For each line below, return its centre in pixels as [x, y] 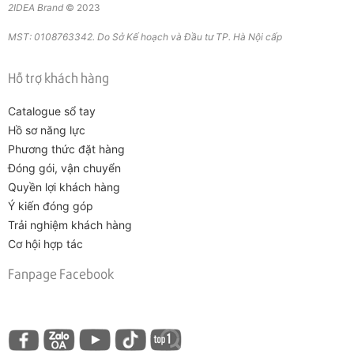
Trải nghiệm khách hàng [70, 225]
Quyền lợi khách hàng [64, 187]
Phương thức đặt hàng [66, 149]
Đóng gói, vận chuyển [64, 168]
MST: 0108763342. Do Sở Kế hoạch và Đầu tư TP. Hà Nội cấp [146, 37]
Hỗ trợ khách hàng [58, 78]
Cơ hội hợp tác [45, 244]
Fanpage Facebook [61, 274]
